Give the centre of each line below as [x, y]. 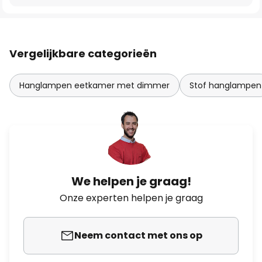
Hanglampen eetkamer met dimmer [94, 85]
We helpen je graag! [131, 181]
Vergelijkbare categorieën [83, 54]
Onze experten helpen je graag [131, 198]
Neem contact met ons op [138, 235]
